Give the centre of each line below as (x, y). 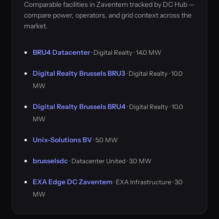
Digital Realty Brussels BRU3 (79, 73)
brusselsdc (50, 161)
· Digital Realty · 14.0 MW (126, 52)
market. (36, 26)
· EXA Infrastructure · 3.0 (148, 182)
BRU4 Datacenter (61, 52)
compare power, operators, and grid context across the (108, 15)
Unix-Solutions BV (62, 140)
